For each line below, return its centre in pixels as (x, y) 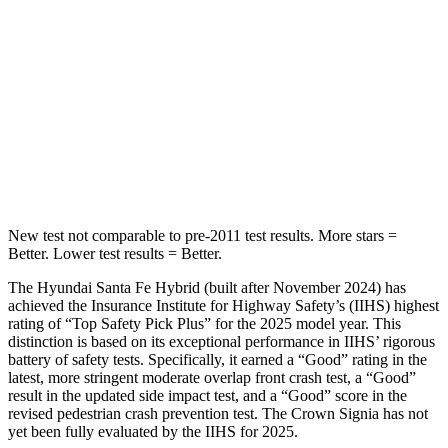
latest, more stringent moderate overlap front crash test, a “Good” (212, 377)
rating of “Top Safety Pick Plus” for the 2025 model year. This (204, 323)
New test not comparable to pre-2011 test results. (161, 235)
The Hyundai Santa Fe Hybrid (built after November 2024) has (207, 287)
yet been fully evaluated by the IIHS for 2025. (153, 431)
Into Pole (285, 32)
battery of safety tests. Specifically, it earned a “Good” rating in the (217, 359)
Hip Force (122, 170)
